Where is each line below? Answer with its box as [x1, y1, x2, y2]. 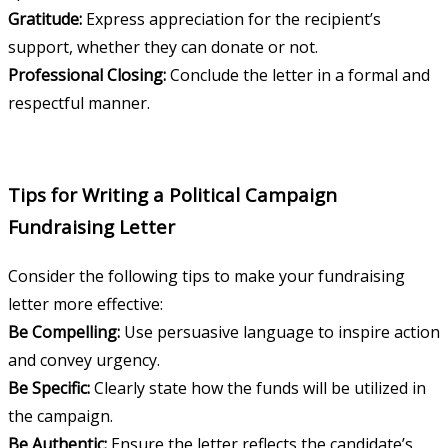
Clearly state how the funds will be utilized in [90, 376, 426, 399]
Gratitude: [8, 7, 82, 30]
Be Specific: [8, 376, 90, 399]
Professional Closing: [8, 63, 166, 86]
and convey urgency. [8, 348, 160, 371]
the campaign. [8, 404, 113, 427]
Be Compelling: [8, 320, 120, 343]
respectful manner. [8, 91, 150, 114]
